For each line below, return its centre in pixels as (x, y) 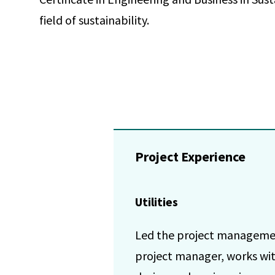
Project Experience (190, 156)
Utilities (156, 202)
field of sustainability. (94, 20)
